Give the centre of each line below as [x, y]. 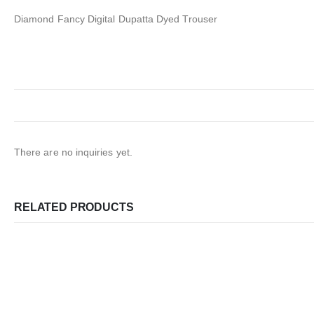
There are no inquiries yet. [73, 152]
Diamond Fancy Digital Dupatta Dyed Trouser [116, 19]
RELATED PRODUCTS [74, 207]
